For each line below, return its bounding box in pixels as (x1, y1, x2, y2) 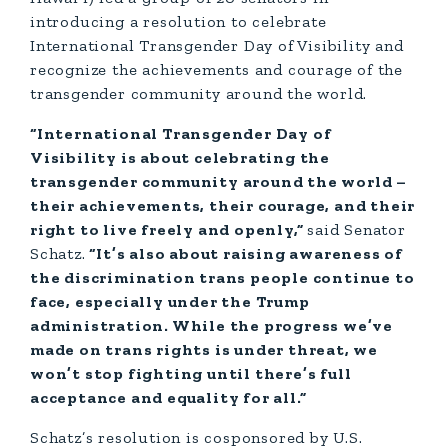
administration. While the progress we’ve (30, 316, 393, 335)
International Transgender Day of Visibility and (30, 36, 404, 55)
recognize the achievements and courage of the (30, 60, 403, 79)
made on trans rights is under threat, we (30, 340, 378, 359)
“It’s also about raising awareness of (85, 244, 404, 263)
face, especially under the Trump (30, 292, 310, 311)
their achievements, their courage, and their (30, 196, 416, 215)
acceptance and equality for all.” (30, 388, 307, 407)
